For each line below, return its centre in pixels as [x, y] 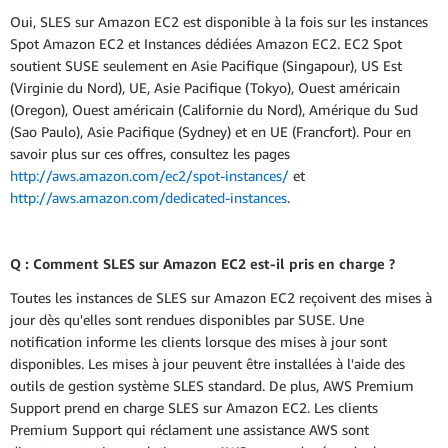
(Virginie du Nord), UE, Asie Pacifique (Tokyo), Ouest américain [205, 88]
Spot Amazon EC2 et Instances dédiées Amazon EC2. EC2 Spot [206, 44]
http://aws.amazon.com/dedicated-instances [148, 198]
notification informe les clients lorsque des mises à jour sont [198, 341]
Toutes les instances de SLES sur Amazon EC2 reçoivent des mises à [221, 297]
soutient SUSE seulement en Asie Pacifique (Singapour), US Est [206, 66]
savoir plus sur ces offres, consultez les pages [150, 154]
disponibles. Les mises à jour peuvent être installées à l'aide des [207, 363]
